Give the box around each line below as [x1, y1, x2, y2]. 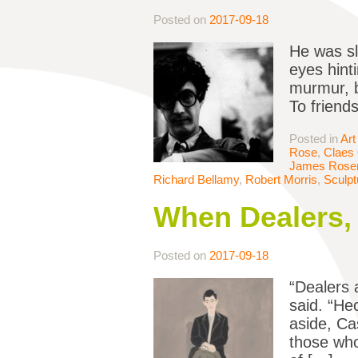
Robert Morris [245, 173, 317, 187]
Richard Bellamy [153, 173, 239, 187]
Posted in [289, 132, 340, 146]
